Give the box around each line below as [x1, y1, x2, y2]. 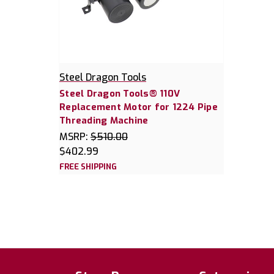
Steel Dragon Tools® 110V [59, 87, 180, 100]
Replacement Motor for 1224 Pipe [59, 100, 218, 113]
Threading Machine [59, 114, 149, 127]
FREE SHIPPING [59, 161, 117, 172]
